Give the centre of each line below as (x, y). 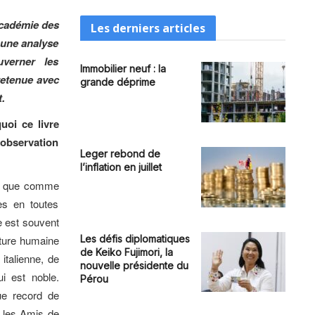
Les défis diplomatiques (135, 238)
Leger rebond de (120, 153)
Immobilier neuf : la (123, 69)
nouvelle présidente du (134, 265)
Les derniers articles (148, 28)
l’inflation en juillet (121, 167)
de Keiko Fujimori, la (126, 252)
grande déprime (117, 82)
